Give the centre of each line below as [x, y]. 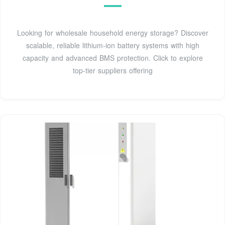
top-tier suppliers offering [113, 70]
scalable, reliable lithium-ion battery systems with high [113, 45]
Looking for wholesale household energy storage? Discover [113, 32]
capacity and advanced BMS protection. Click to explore [113, 58]
